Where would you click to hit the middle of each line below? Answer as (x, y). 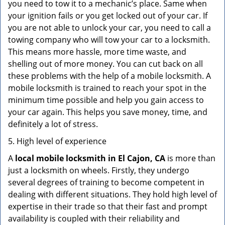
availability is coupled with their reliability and (94, 218)
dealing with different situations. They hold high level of (113, 194)
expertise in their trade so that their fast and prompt (108, 206)
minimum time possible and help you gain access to (106, 100)
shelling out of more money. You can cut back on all (105, 64)
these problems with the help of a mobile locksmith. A (109, 76)
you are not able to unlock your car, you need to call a (109, 28)
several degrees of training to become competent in (106, 182)
